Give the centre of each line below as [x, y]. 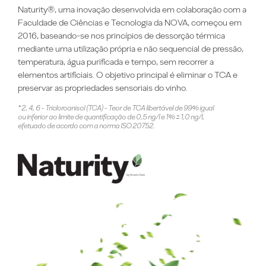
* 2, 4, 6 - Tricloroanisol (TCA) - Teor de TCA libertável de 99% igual [116, 108]
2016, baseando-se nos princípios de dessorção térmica [121, 35]
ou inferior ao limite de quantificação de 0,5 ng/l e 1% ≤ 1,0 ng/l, [111, 117]
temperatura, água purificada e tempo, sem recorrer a [116, 61]
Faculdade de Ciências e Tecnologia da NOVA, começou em [130, 22]
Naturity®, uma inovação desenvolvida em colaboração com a [132, 9]
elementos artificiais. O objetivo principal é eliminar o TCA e [128, 75]
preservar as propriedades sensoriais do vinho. [103, 88]
